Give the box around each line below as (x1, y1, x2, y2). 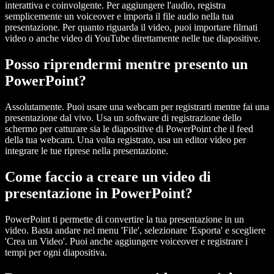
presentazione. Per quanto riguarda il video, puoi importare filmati (5, 22, 257, 33)
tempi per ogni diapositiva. (5, 246, 107, 257)
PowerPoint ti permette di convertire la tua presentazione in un (5, 213, 244, 224)
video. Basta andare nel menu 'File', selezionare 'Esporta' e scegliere (5, 224, 265, 235)
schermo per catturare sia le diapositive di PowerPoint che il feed (5, 123, 253, 134)
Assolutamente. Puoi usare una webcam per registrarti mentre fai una (5, 101, 269, 112)
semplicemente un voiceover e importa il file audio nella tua (5, 11, 234, 22)
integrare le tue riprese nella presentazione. (5, 145, 168, 156)
